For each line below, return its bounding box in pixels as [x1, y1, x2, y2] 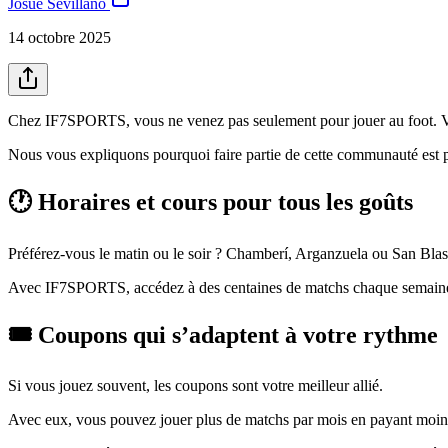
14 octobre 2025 [8, 28, 111, 46]
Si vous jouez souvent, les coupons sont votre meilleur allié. [8, 377, 383, 395]
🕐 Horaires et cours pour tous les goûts [8, 188, 413, 215]
